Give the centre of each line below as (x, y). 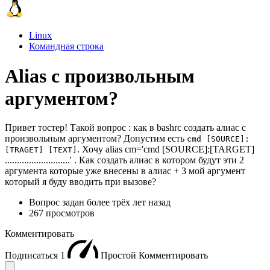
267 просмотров (62, 213)
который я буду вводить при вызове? (80, 182)
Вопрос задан (58, 202)
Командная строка (66, 46)
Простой (120, 256)
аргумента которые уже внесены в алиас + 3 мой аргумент (125, 171)
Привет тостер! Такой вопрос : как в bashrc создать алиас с (125, 128)
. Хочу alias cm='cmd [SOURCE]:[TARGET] (166, 149)
